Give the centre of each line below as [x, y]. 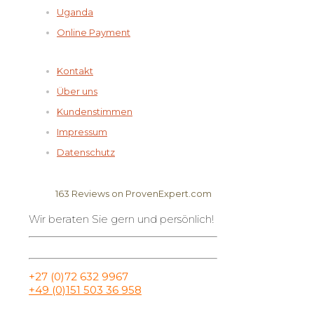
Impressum [82, 131]
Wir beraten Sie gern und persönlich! [121, 219]
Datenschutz [86, 152]
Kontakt [75, 70]
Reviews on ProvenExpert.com [141, 193]
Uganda [75, 12]
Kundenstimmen [95, 111]
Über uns [77, 91]
